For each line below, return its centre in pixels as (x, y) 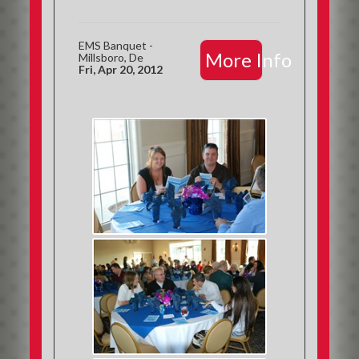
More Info (248, 60)
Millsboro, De (111, 57)
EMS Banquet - (116, 45)
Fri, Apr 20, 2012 (121, 69)
